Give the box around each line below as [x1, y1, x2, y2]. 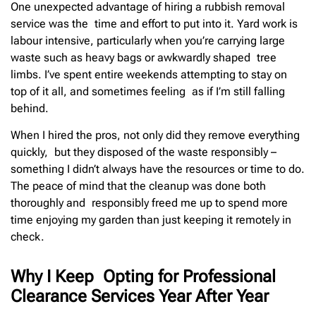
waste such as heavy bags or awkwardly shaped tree [11, 50, 276, 64]
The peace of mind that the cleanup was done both [11, 179, 266, 193]
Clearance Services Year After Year [11, 286, 269, 307]
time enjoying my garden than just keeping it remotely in [11, 213, 291, 227]
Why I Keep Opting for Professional [11, 267, 276, 287]
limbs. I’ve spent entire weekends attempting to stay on [11, 67, 287, 81]
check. [11, 230, 44, 244]
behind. [11, 101, 49, 115]
